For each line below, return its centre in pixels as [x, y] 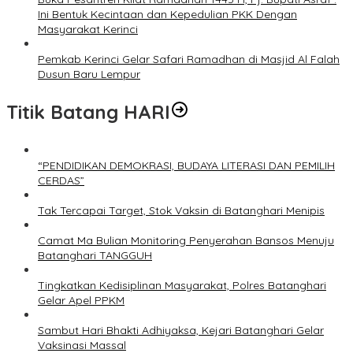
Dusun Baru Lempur [89, 74]
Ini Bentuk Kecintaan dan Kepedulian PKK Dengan [167, 15]
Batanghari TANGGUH [95, 256]
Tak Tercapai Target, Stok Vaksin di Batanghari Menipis [181, 211]
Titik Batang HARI [88, 112]
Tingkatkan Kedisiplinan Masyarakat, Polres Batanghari [182, 286]
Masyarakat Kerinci [88, 30]
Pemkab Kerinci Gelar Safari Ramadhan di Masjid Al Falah [189, 59]
